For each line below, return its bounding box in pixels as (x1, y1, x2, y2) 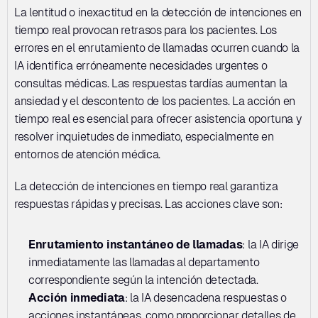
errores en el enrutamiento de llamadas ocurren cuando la (14, 41, 300, 55)
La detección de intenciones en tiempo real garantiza (14, 180, 278, 193)
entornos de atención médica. (14, 148, 161, 161)
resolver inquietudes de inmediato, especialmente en (14, 130, 274, 143)
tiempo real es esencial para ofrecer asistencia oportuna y (14, 112, 302, 126)
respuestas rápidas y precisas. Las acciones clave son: (14, 197, 283, 211)
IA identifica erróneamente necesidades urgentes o (14, 59, 268, 72)
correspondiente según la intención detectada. (28, 273, 258, 287)
